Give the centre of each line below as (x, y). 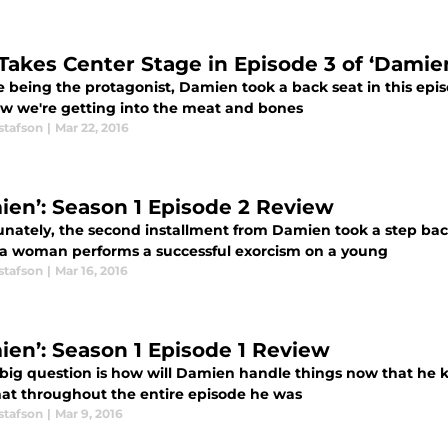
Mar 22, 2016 (92, 128)
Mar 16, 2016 (91, 271)
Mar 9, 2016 (89, 414)
